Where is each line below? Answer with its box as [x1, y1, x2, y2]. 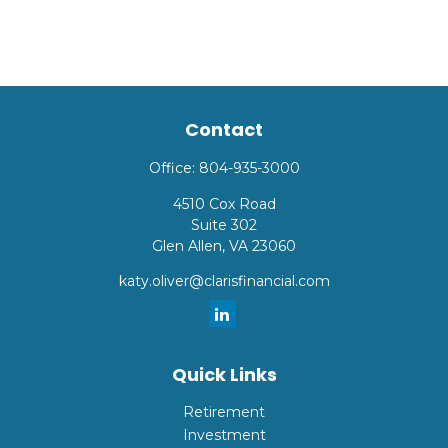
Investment [182, 426, 266, 444]
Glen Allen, [152, 237, 225, 255]
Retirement [183, 403, 265, 421]
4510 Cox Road [172, 195, 276, 213]
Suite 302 [191, 216, 257, 234]
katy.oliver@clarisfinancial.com [118, 272, 330, 290]
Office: [148, 159, 199, 177]
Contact [185, 117, 263, 142]
